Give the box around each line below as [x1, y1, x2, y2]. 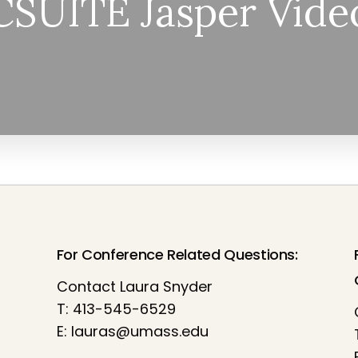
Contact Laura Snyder [56, 276, 213, 296]
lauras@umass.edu [70, 320, 209, 341]
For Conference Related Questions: [56, 244, 298, 265]
